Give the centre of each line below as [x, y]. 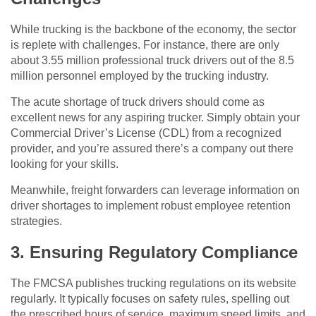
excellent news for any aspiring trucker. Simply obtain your [155, 117]
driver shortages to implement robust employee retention [151, 205]
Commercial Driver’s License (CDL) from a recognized [146, 133]
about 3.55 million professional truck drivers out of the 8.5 [152, 60]
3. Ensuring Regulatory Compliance [154, 252]
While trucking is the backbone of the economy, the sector [153, 29]
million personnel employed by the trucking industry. [140, 75]
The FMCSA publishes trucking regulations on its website [153, 283]
